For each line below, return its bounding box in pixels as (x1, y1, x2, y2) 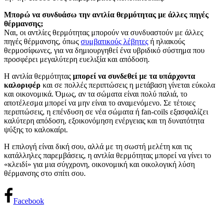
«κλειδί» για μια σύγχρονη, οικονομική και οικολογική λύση (4, 160, 195, 169)
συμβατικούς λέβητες (81, 37, 148, 46)
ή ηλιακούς (148, 37, 185, 46)
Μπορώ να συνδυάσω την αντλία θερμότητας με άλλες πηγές (4, 10, 209, 19)
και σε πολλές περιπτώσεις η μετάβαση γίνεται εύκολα (41, 81, 215, 90)
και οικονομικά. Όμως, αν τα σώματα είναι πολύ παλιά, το (4, 90, 187, 99)
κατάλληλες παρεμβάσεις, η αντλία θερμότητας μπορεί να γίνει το (4, 151, 211, 160)
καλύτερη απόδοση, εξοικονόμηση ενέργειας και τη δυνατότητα (4, 116, 204, 125)
